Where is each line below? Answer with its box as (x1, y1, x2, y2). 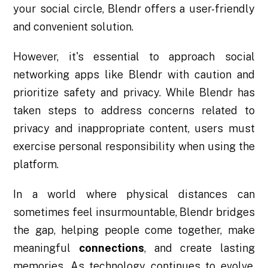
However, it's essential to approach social (13, 50, 255, 63)
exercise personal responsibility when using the (13, 139, 255, 153)
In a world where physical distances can (13, 187, 255, 200)
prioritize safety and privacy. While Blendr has (13, 86, 255, 99)
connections (78, 241, 144, 254)
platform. (13, 157, 59, 170)
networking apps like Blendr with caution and (13, 68, 255, 81)
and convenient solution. (13, 20, 134, 33)
